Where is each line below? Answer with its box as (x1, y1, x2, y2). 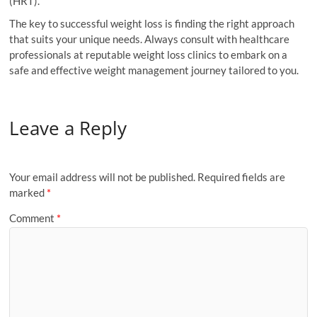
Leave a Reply (9, 115, 127, 141)
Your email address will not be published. (9, 171, 196, 184)
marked (9, 186, 47, 200)
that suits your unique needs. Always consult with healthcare (9, 33, 290, 45)
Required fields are (197, 171, 286, 184)
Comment (9, 211, 57, 224)
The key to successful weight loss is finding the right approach (9, 17, 295, 30)
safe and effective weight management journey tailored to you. (9, 64, 299, 76)
